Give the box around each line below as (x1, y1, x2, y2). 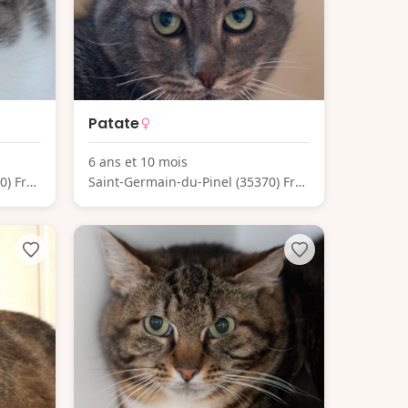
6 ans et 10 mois (88, 153, 188, 171)
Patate (88, 113, 139, 135)
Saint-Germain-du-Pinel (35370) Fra (88, 173, 302, 191)
